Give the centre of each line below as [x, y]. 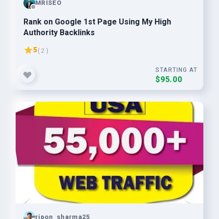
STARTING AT [176, 70]
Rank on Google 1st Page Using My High [97, 22]
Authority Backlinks [59, 33]
